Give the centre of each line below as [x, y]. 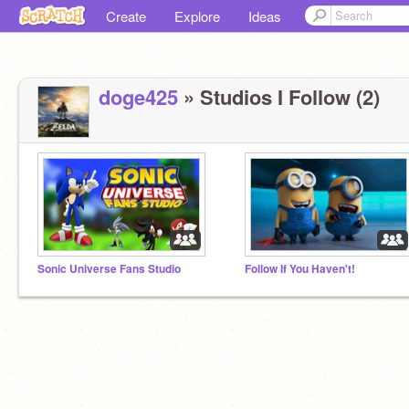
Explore [197, 16]
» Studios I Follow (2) [279, 97]
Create [126, 16]
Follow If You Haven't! [300, 269]
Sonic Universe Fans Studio [109, 269]
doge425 [138, 97]
